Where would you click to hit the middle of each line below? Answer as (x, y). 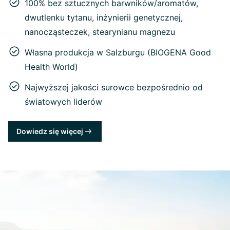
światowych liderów (63, 102)
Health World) (51, 67)
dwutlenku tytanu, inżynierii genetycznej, (104, 18)
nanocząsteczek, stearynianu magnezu (100, 32)
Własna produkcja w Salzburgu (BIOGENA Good (118, 53)
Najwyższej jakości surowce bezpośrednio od (114, 88)
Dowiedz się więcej (50, 131)
